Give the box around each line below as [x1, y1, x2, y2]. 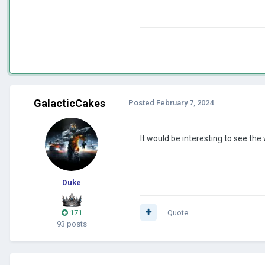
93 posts [56, 219, 87, 228]
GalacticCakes [33, 96, 105, 109]
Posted [128, 98, 156, 107]
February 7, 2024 [156, 98, 214, 107]
